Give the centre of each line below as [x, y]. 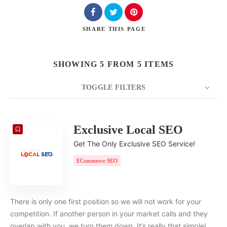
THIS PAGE [127, 29]
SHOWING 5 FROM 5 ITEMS [113, 64]
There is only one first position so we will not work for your [106, 202]
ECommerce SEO [97, 161]
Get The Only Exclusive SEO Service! [134, 144]
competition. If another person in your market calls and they [109, 214]
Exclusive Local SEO [128, 130]
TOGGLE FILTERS [113, 88]
